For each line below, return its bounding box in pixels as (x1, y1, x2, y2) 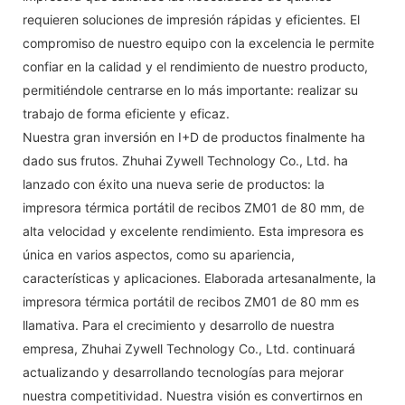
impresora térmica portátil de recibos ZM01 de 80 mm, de (23, 199, 364, 215)
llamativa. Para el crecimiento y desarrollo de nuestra (23, 316, 334, 333)
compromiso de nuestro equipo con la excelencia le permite (23, 34, 374, 51)
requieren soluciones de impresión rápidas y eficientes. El (23, 11, 360, 27)
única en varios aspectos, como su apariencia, (23, 246, 295, 262)
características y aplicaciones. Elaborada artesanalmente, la (23, 269, 376, 286)
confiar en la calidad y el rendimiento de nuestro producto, (23, 58, 368, 74)
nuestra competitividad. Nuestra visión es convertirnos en (23, 387, 363, 403)
